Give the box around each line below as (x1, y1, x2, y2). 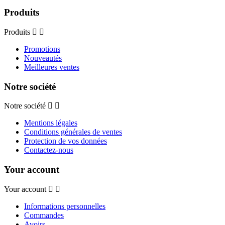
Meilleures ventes (24, 63, 79, 72)
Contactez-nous (24, 146, 73, 155)
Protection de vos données (24, 137, 107, 146)
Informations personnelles (24, 201, 105, 210)
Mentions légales (24, 119, 77, 128)
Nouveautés (24, 54, 62, 63)
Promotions (24, 45, 60, 54)
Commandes (24, 210, 64, 219)
